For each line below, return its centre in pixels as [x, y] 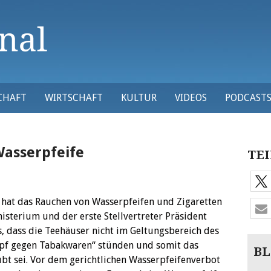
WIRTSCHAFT [74, 98]
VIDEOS [191, 98]
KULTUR [139, 98]
